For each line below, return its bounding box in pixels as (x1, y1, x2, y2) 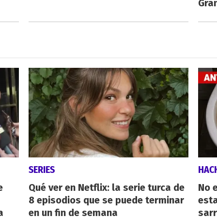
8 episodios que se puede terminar (28, 194, 184, 206)
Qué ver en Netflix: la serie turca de (28, 182, 185, 194)
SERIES (28, 164, 55, 176)
